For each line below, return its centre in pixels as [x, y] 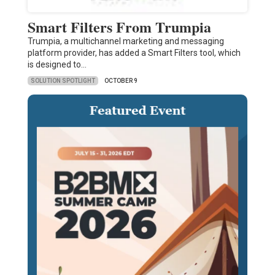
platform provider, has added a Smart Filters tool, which [134, 53]
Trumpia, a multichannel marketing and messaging [126, 41]
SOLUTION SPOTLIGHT [63, 80]
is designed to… [57, 65]
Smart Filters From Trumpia [119, 27]
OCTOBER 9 [121, 81]
